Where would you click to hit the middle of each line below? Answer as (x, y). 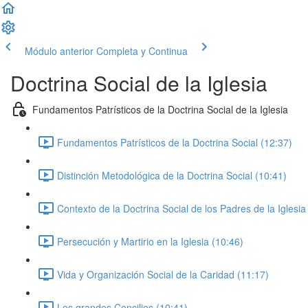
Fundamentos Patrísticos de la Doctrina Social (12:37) (175, 142)
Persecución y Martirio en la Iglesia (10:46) (150, 241)
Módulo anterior (59, 51)
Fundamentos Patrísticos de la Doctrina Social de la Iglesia (160, 109)
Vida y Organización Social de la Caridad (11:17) (163, 274)
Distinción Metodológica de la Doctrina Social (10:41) (172, 175)
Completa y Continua (142, 51)
